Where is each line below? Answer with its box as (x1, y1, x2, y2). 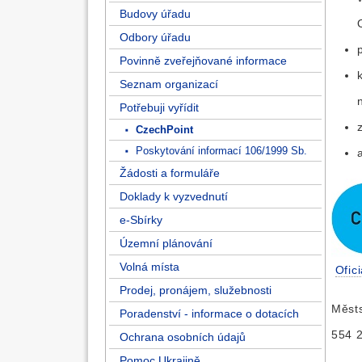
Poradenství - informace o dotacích (120, 307, 299, 320)
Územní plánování (120, 237, 213, 250)
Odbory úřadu (120, 31, 191, 44)
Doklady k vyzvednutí (120, 190, 228, 203)
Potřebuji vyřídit (120, 101, 199, 114)
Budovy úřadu (120, 7, 191, 20)
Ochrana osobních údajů (120, 330, 246, 343)
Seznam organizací (120, 78, 218, 90)
